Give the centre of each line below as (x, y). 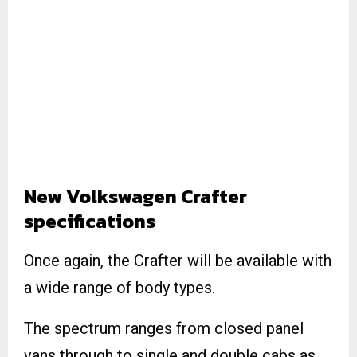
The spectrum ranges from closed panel (164, 328)
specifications (90, 221)
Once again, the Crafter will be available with (178, 260)
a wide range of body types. (120, 287)
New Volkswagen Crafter (135, 196)
